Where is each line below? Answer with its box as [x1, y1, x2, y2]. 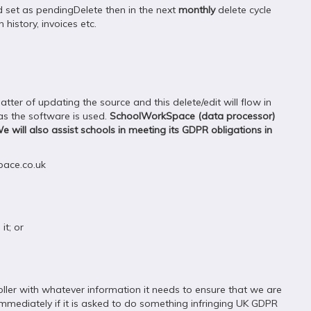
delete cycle [215, 3, 271, 16]
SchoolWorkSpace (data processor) [110, 110, 275, 122]
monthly [178, 3, 215, 16]
